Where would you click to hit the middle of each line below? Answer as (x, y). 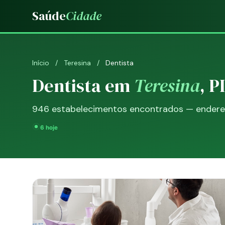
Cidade (84, 16)
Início (41, 63)
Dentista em (83, 86)
